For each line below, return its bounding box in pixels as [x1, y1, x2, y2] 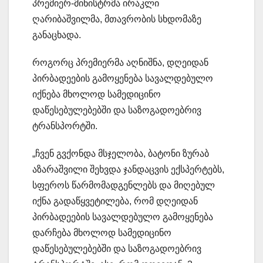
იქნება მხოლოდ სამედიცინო [32, 89, 161, 100]
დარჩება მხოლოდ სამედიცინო [32, 228, 171, 238]
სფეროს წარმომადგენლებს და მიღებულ [32, 180, 215, 191]
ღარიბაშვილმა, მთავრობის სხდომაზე [32, 14, 201, 25]
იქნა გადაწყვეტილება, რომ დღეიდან [32, 196, 198, 207]
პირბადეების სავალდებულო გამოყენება [32, 212, 213, 222]
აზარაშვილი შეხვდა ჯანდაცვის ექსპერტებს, [32, 164, 224, 175]
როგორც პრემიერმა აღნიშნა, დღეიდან [32, 58, 208, 68]
